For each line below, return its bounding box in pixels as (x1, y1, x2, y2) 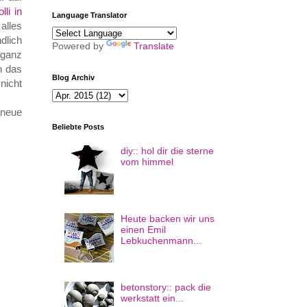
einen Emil (121, 224, 167, 236)
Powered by (52, 40, 106, 51)
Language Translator (52, 10, 127, 19)
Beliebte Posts (52, 122, 104, 131)
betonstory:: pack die (121, 281, 212, 293)
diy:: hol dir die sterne (121, 145, 214, 156)
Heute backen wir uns (121, 213, 215, 225)
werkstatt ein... (121, 292, 184, 304)
